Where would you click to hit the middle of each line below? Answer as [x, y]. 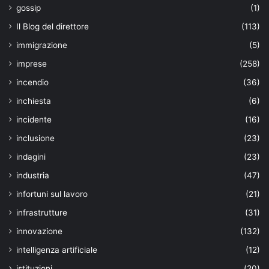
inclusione [35, 138]
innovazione [39, 231]
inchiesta [34, 101]
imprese [32, 63]
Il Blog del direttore [53, 26]
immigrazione [42, 45]
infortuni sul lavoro [52, 194]
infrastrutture [42, 212]
